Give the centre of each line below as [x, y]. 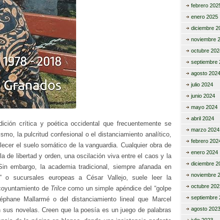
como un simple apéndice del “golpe [119, 188]
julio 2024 [202, 84]
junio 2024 [203, 96]
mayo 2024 [204, 107]
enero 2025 [204, 17]
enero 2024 [204, 152]
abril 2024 [202, 118]
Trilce [58, 188]
